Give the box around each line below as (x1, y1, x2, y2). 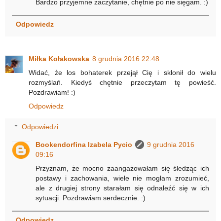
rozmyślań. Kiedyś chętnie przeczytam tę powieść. (29, 78, 216, 87)
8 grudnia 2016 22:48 (92, 55, 159, 63)
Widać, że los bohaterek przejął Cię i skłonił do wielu (29, 69, 216, 77)
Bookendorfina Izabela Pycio (36, 140, 133, 148)
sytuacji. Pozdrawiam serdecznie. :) (36, 193, 146, 202)
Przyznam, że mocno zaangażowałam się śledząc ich (36, 164, 209, 172)
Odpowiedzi (22, 122, 59, 131)
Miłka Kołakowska (29, 55, 89, 63)
